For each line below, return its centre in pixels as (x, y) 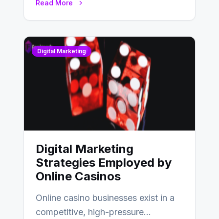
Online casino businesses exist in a (105, 198)
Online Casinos (78, 176)
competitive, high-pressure (90, 212)
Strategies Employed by (104, 163)
